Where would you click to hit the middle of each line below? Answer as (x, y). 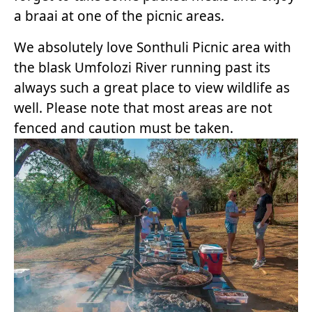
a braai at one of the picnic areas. (119, 16)
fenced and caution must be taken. (124, 128)
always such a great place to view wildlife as (152, 87)
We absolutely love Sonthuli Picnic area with (153, 47)
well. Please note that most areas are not (143, 108)
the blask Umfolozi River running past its (142, 67)
